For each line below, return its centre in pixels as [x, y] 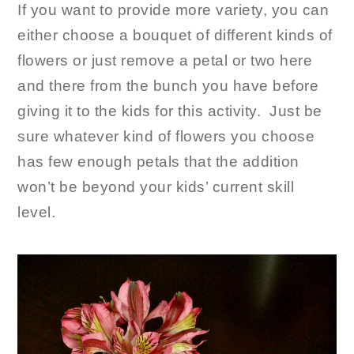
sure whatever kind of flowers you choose [166, 136]
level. [37, 212]
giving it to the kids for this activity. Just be [170, 111]
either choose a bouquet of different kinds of [175, 35]
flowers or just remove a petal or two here [165, 60]
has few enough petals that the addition [158, 161]
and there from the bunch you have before [168, 85]
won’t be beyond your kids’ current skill [156, 186]
